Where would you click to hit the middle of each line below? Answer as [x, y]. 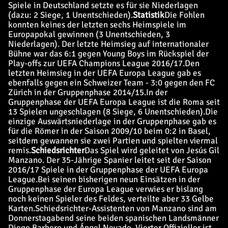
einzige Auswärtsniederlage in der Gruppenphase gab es [112, 121]
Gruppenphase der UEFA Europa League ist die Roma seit [114, 102]
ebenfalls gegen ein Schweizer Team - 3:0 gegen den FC [111, 83]
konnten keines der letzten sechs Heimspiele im [97, 25]
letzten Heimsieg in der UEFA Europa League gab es [105, 73]
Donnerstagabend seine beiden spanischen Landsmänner [113, 218]
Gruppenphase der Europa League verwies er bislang [106, 189]
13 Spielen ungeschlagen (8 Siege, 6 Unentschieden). [107, 112]
